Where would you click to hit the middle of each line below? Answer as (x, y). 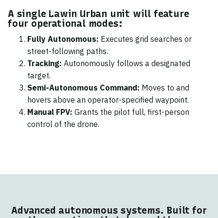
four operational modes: (65, 23)
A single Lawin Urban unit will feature (99, 13)
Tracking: (45, 63)
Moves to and (164, 87)
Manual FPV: (50, 112)
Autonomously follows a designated (126, 63)
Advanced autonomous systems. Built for (109, 210)
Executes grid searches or (145, 39)
